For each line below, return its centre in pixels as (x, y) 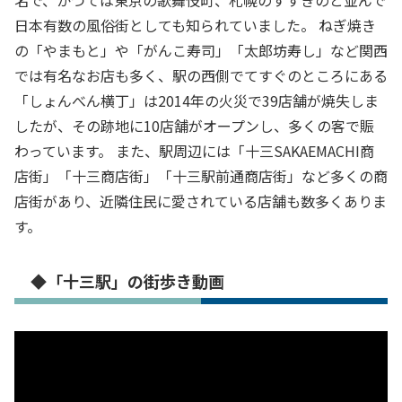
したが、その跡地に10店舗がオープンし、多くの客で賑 (194, 126)
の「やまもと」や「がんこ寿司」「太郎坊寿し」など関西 (201, 51)
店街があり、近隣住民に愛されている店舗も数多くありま (201, 201)
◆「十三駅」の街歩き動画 (127, 281)
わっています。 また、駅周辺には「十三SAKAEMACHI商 (194, 151)
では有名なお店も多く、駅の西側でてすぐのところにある (201, 76)
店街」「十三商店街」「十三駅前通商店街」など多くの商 (201, 176)
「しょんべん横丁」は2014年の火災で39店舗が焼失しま (197, 101)
